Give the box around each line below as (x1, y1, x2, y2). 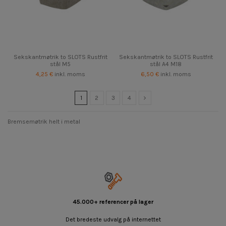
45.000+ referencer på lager (73, 198, 153, 206)
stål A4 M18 (150, 60, 182, 68)
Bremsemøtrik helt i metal (8, 118, 80, 125)
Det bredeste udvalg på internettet (65, 215, 161, 223)
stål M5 (50, 60, 71, 68)
